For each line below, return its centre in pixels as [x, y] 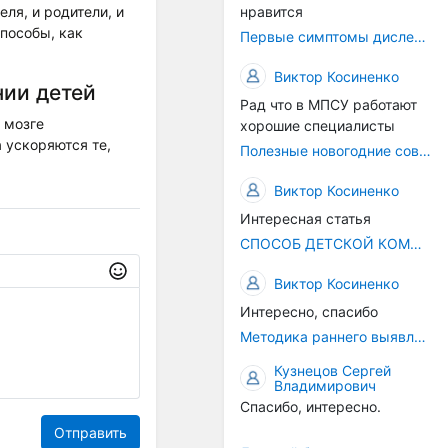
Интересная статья [305, 218]
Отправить [90, 432]
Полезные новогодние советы [425, 150]
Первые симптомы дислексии [420, 36]
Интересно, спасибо [309, 311]
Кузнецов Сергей [332, 370]
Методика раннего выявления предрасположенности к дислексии [420, 336]
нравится [271, 11]
